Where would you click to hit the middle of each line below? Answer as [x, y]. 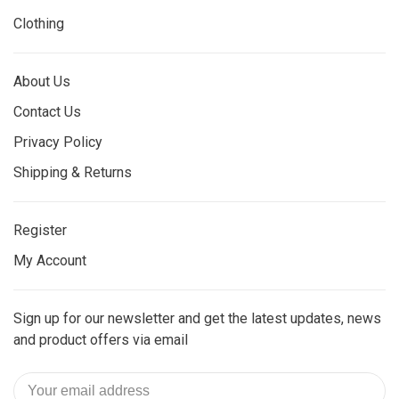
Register [40, 230]
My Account [50, 261]
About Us [42, 81]
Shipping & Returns [73, 172]
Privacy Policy [58, 142]
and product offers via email [101, 340]
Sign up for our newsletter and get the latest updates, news [197, 318]
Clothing [39, 24]
